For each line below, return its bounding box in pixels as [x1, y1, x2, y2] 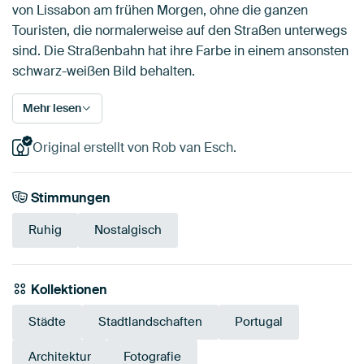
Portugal [235, 314, 283, 331]
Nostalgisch [94, 222, 162, 239]
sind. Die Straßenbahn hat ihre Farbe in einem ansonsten [12, 41, 349, 59]
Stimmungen [28, 188, 111, 206]
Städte [28, 314, 66, 331]
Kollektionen [28, 281, 108, 299]
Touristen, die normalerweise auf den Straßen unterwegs [12, 21, 347, 39]
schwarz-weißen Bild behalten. [12, 62, 195, 80]
